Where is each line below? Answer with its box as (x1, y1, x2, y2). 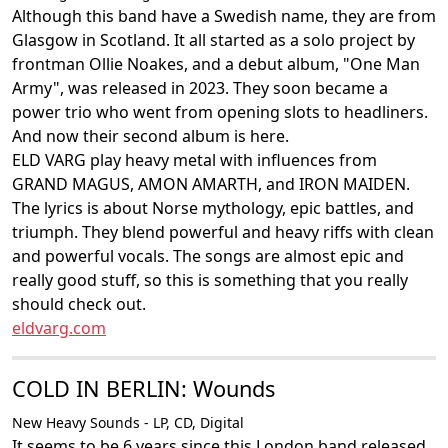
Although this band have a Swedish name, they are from (12, 5, 436, 27)
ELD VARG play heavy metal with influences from (12, 149, 377, 171)
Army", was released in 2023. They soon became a (12, 77, 388, 99)
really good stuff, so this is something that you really (12, 269, 408, 291)
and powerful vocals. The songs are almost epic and (12, 245, 404, 267)
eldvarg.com (12, 317, 106, 339)
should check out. (12, 293, 146, 315)
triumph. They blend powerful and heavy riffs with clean (12, 221, 434, 243)
